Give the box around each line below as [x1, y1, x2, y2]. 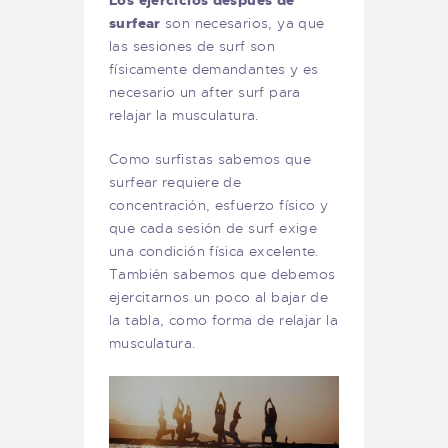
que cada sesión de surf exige [109, 219, 318, 238]
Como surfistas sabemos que [109, 150, 311, 169]
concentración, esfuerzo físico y [109, 196, 329, 215]
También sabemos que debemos [109, 265, 336, 284]
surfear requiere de [109, 173, 242, 192]
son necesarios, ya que [160, 14, 325, 33]
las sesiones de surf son [109, 37, 276, 56]
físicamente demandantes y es [109, 60, 319, 79]
